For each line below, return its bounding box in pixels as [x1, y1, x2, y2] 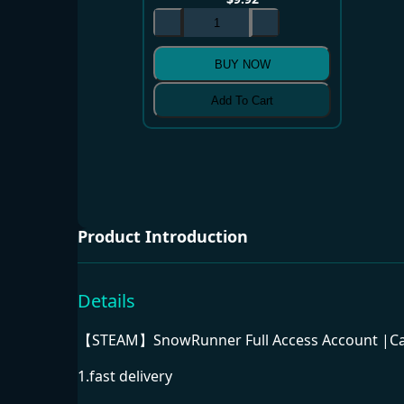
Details [78, 288, 135, 313]
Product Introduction [78, 225, 248, 247]
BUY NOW [214, 57, 271, 71]
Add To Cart [211, 93, 274, 107]
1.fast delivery [78, 366, 172, 387]
